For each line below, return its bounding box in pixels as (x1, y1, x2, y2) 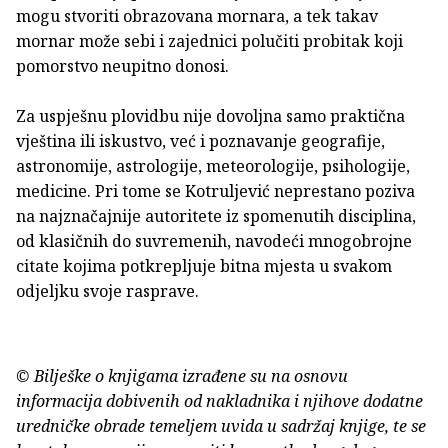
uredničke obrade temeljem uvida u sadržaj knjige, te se (16, 415, 426, 438)
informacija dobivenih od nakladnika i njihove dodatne (16, 390, 423, 413)
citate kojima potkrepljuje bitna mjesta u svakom (16, 255, 392, 278)
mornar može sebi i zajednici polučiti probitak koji (16, 30, 403, 53)
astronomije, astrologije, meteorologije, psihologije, (16, 155, 410, 178)
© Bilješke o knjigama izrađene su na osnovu (16, 365, 348, 388)
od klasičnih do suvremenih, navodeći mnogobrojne (16, 230, 412, 253)
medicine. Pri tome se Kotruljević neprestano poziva (16, 180, 415, 203)
